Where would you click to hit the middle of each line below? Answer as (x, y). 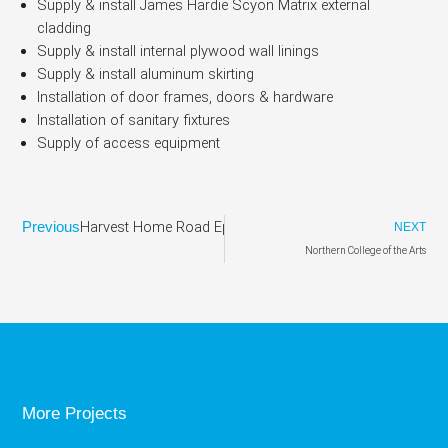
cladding (63, 27)
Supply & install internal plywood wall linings (177, 50)
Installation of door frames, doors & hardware (184, 96)
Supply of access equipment (128, 142)
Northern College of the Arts (365, 250)
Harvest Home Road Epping (169, 226)
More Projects (75, 413)
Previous (51, 226)
